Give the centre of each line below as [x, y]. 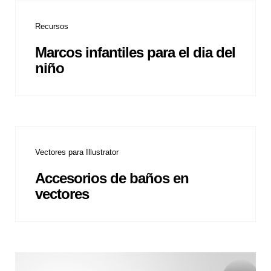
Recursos [52, 26]
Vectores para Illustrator [77, 152]
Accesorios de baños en [112, 178]
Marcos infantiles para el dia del [135, 52]
